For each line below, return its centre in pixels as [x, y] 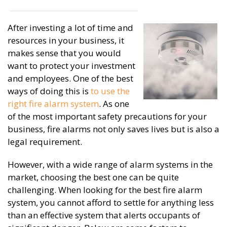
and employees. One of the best [70, 78]
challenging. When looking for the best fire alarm [105, 190]
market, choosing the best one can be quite [93, 177]
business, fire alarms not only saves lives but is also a [113, 129]
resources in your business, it [66, 40]
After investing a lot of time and [70, 28]
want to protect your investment [71, 66]
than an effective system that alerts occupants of [104, 215]
